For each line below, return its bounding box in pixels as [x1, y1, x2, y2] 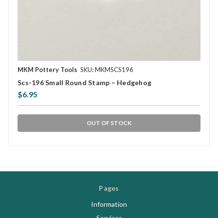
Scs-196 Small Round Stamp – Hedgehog [18, 78, 151, 87]
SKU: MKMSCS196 [80, 66, 133, 74]
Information [91, 200, 127, 209]
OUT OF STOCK [87, 119, 131, 127]
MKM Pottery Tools [18, 66, 77, 74]
